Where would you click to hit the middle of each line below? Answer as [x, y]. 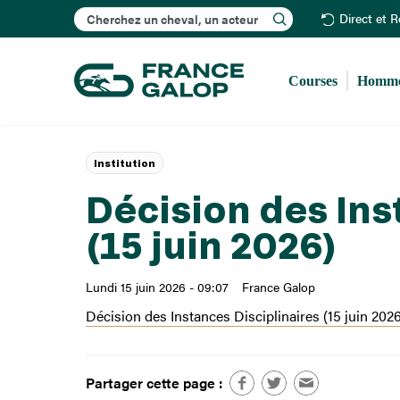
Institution [125, 162]
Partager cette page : [154, 382]
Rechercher [218, 12]
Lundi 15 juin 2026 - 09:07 [157, 286]
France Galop [278, 286]
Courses [313, 80]
